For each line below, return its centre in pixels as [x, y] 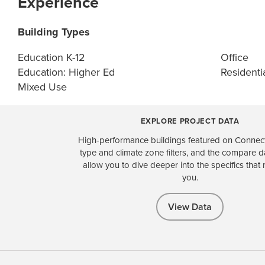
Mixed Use [42, 87]
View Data [190, 206]
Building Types [54, 32]
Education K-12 [51, 57]
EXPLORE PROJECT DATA [190, 121]
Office [234, 57]
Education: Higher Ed [66, 72]
